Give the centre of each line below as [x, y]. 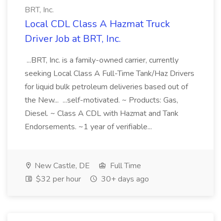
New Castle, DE [61, 166]
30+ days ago [124, 179]
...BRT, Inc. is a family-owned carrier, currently [102, 60]
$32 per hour [57, 179]
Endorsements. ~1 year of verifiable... [89, 127]
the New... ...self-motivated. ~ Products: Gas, [101, 100]
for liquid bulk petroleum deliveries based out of [106, 87]
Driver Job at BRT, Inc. [73, 39]
